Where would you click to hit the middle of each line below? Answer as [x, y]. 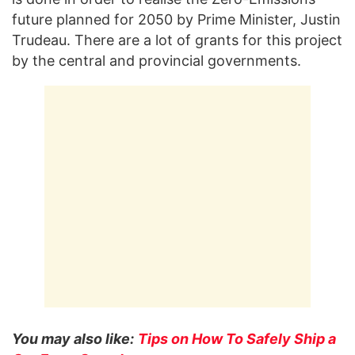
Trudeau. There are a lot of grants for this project [177, 40]
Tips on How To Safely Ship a [237, 339]
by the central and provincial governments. [157, 61]
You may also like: [73, 339]
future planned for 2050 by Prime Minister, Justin [176, 20]
